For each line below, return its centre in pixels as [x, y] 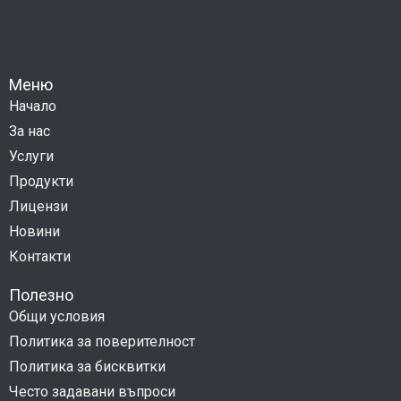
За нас [30, 131]
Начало [33, 106]
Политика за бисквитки [87, 366]
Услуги [31, 156]
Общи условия [57, 316]
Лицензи [38, 206]
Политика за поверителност [102, 341]
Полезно [41, 294]
